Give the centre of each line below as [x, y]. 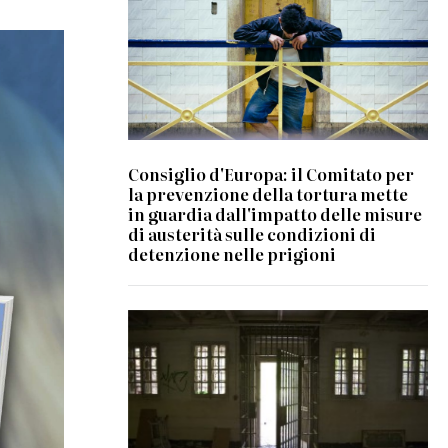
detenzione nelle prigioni [232, 253]
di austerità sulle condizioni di [252, 233]
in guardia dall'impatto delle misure [275, 213]
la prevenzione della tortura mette [268, 193]
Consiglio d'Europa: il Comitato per [271, 173]
